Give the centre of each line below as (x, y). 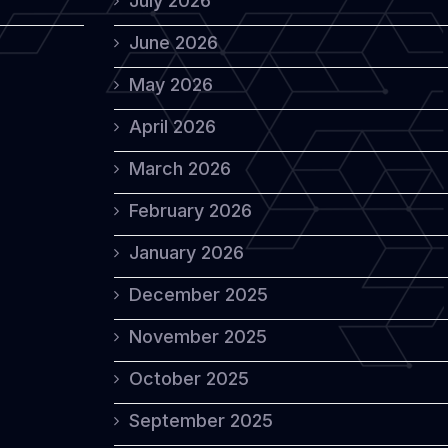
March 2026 (180, 168)
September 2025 (201, 420)
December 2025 (198, 294)
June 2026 (173, 42)
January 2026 (186, 252)
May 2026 (171, 84)
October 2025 (189, 378)
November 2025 (198, 336)
